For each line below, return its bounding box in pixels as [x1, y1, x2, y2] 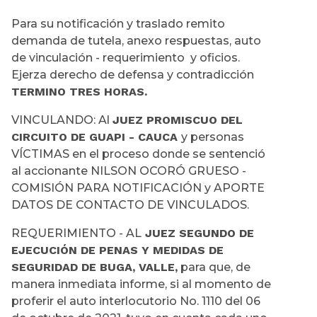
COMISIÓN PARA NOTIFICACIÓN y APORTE [11, 181, 265, 195]
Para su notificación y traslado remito [11, 17, 225, 31]
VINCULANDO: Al [11, 113, 113, 127]
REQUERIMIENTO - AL [11, 226, 142, 241]
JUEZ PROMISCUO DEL [113, 113, 243, 127]
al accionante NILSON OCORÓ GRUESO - [11, 164, 246, 178]
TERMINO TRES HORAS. [11, 85, 147, 99]
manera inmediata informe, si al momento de [11, 277, 271, 292]
